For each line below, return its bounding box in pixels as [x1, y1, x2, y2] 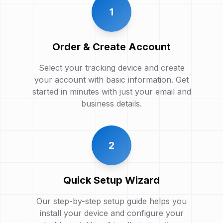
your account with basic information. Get [34, 75, 189, 85]
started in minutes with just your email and [32, 87, 191, 97]
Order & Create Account [52, 41, 171, 53]
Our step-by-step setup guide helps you [36, 196, 187, 207]
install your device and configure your [39, 208, 184, 219]
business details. [81, 99, 142, 109]
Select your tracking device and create [38, 63, 185, 73]
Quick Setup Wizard [63, 174, 160, 187]
